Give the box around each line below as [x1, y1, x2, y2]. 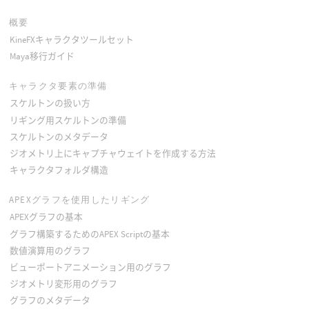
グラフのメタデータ [9, 295, 90, 307]
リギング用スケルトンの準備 [9, 114, 126, 126]
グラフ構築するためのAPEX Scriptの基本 [9, 228, 170, 240]
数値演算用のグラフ [9, 244, 90, 257]
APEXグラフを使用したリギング [8, 194, 150, 206]
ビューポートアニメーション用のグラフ [9, 261, 171, 274]
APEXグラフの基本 [9, 211, 83, 223]
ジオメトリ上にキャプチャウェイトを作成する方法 [9, 147, 216, 159]
